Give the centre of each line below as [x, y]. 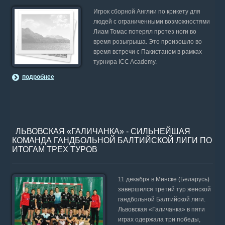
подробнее [38, 77]
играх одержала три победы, [159, 219]
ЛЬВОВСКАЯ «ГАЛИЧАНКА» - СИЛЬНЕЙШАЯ [103, 131]
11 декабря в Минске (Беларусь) [164, 179]
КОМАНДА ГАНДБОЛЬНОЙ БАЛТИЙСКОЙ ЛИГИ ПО [112, 140]
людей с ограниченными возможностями [151, 22]
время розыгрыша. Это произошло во [147, 42]
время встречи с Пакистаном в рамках [147, 52]
